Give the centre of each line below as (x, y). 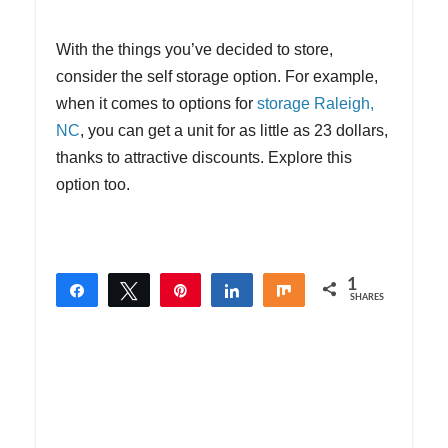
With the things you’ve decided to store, (194, 50)
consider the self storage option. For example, (217, 77)
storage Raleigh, (315, 104)
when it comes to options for (156, 104)
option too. (93, 185)
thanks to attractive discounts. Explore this (204, 158)
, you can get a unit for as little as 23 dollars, (234, 131)
